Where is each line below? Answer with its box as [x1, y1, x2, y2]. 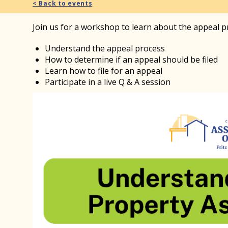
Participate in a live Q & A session [45, 76, 170, 88]
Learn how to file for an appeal [45, 65, 162, 76]
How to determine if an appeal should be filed [45, 54, 218, 65]
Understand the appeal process [45, 43, 165, 54]
